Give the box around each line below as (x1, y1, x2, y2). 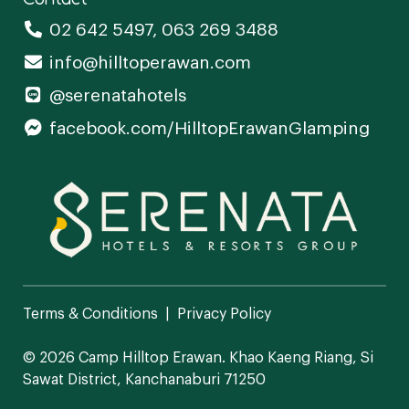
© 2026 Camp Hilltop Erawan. (23, 346, 225, 366)
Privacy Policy (177, 302, 271, 322)
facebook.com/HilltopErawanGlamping (48, 115, 370, 138)
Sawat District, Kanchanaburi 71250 (23, 368, 266, 388)
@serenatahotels (48, 82, 186, 105)
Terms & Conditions (23, 302, 158, 322)
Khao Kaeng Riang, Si (229, 346, 373, 366)
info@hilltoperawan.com (48, 49, 251, 72)
